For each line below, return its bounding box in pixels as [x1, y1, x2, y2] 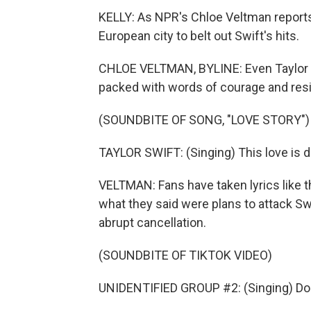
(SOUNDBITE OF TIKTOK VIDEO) [99, 248, 272, 262]
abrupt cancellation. [99, 215, 206, 230]
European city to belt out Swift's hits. [99, 28, 299, 43]
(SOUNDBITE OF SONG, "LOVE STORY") [99, 112, 310, 127]
